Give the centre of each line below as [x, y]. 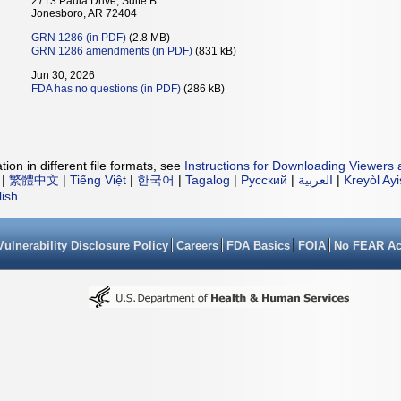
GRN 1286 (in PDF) [79, 38]
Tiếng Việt [98, 180]
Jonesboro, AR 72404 [84, 13]
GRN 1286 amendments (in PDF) [112, 51]
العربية [316, 180]
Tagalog [208, 180]
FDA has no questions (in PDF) [106, 89]
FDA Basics [258, 246]
